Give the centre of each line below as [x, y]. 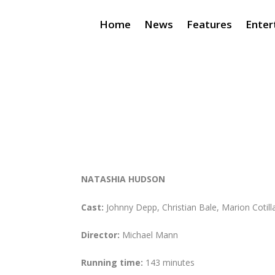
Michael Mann [150, 235]
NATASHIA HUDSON [129, 179]
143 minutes [170, 263]
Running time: [113, 263]
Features [209, 24]
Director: [102, 235]
